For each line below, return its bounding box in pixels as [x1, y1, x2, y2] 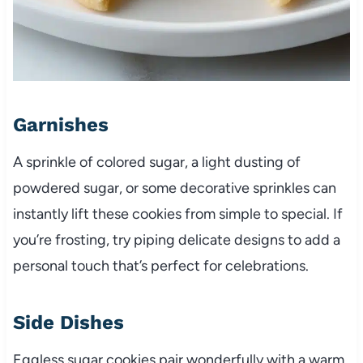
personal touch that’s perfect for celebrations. [12, 256, 309, 275]
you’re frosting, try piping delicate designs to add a [12, 230, 340, 249]
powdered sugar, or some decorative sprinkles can [12, 178, 336, 197]
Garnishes [12, 113, 109, 136]
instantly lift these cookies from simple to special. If [12, 204, 343, 223]
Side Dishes [12, 310, 124, 334]
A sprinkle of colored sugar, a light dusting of [12, 152, 301, 171]
